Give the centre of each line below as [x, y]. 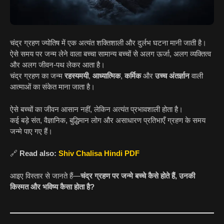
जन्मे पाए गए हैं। [31, 131]
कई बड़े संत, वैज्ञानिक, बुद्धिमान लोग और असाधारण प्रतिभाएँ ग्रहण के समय [108, 120]
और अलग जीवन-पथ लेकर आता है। [57, 65]
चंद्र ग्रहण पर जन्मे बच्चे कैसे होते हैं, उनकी [138, 175]
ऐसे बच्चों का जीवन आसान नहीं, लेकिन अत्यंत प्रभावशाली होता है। [96, 109]
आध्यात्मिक [106, 76]
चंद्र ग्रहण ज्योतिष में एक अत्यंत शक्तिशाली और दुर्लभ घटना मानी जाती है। [108, 43]
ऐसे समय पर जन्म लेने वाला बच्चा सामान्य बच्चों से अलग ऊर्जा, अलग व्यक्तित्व [110, 54]
